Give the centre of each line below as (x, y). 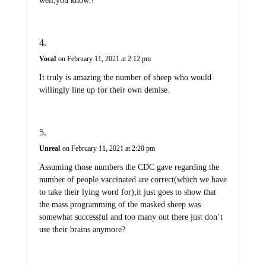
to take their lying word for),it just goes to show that (127, 192)
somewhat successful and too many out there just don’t (131, 217)
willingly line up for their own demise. (104, 90)
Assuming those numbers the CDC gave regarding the (129, 167)
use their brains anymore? (82, 230)
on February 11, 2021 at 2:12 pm (104, 59)
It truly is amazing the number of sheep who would (125, 78)
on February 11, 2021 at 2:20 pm (108, 149)
